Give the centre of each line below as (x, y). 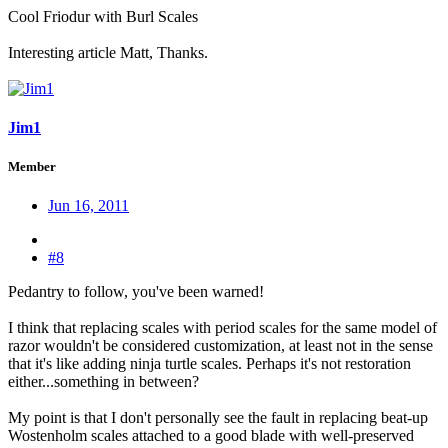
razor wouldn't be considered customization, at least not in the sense (220, 346)
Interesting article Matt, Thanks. (108, 52)
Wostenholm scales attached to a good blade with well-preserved (211, 436)
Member (32, 167)
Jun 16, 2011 (88, 206)
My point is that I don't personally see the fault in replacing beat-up (218, 418)
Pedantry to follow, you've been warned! (136, 292)
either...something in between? (103, 382)
